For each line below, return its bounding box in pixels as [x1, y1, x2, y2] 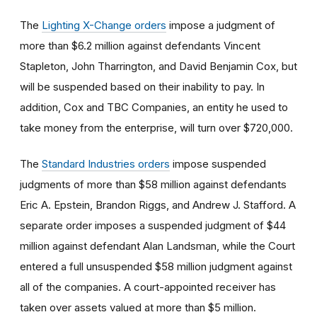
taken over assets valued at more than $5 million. [20, 300, 256, 314]
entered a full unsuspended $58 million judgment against [20, 259, 292, 273]
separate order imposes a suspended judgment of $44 [20, 218, 286, 232]
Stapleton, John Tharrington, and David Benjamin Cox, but [20, 59, 297, 73]
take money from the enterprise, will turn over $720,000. [20, 120, 293, 134]
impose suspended [170, 156, 266, 171]
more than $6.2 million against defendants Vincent [20, 38, 260, 52]
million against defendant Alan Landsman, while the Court [20, 238, 295, 253]
